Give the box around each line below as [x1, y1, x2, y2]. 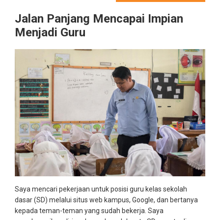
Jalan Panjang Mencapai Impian [15, 12, 183, 26]
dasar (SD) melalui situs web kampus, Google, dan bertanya [15, 195, 198, 204]
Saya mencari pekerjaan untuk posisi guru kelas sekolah [15, 185, 187, 193]
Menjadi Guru [15, 26, 85, 39]
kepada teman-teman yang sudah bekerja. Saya [15, 206, 164, 215]
